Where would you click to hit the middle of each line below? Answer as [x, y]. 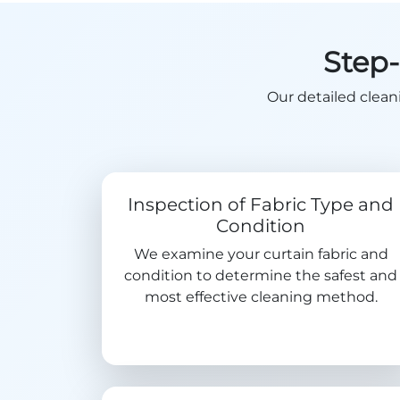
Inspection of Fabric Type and [261, 204]
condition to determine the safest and [261, 275]
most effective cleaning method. [261, 297]
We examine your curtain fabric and [261, 254]
